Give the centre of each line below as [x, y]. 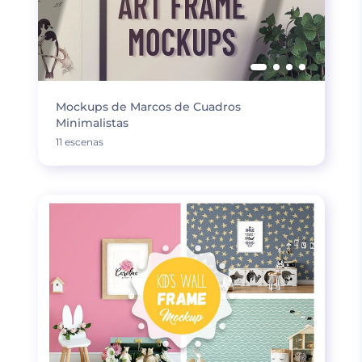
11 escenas [79, 142]
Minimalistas [92, 123]
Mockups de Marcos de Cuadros [148, 107]
